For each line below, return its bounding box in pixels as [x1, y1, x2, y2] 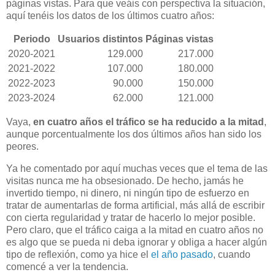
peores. [6, 141, 39, 152]
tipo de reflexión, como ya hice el [6, 249, 151, 260]
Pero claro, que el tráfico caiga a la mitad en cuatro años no [6, 225, 263, 235]
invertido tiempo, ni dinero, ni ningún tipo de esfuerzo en [6, 188, 249, 198]
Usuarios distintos [58, 34, 143, 45]
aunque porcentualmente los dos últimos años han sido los [6, 129, 261, 140]
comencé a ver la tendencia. [6, 261, 128, 272]
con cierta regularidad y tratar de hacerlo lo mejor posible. [6, 212, 255, 223]
